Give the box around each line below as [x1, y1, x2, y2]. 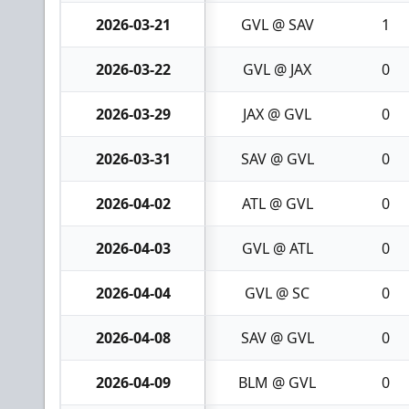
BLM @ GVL [238, 372, 316, 393]
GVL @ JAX [243, 59, 311, 79]
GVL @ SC [245, 283, 309, 303]
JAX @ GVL [243, 104, 311, 124]
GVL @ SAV [240, 15, 314, 35]
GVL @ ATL [241, 238, 313, 258]
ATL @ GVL [241, 194, 313, 214]
